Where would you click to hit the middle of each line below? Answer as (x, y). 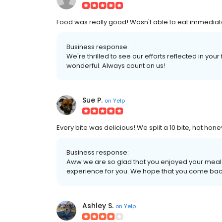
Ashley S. (98, 206)
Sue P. (92, 100)
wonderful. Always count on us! (116, 66)
